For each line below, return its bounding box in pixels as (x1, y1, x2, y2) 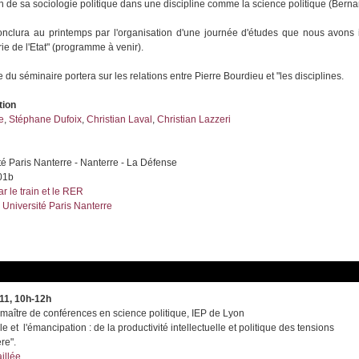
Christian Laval (87, 114, 153, 126)
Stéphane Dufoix (9, 114, 83, 126)
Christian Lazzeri (157, 114, 232, 126)
